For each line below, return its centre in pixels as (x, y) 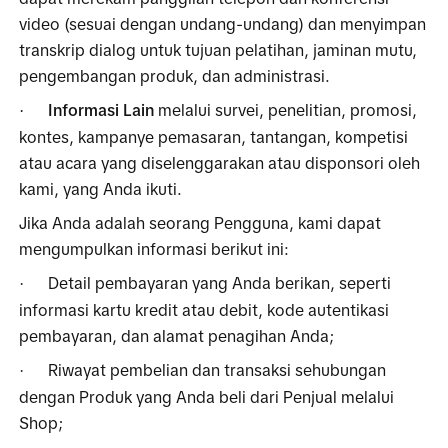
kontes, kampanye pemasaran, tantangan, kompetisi (214, 136)
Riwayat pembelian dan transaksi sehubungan (217, 369)
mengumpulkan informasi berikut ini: (154, 248)
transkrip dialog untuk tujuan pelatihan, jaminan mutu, (218, 49)
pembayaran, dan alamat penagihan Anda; (177, 335)
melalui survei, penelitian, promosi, (286, 109)
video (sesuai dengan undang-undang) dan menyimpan (223, 23)
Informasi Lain (101, 109)
